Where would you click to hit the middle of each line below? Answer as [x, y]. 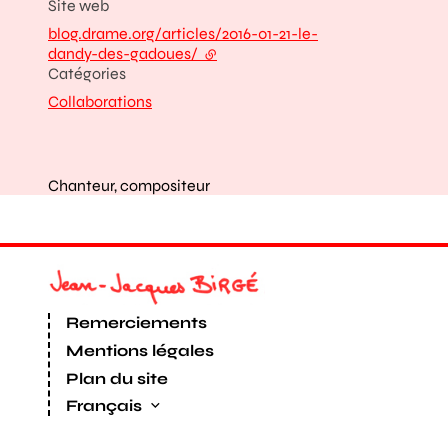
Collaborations [100, 101]
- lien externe [248, 53]
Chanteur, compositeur [129, 185]
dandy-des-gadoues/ [124, 53]
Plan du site [117, 378]
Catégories [87, 73]
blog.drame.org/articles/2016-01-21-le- [183, 33]
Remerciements [136, 322]
